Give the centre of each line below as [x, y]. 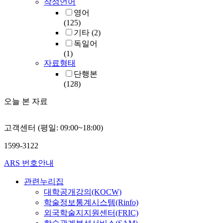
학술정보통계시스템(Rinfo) [91, 203]
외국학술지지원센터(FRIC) [91, 213]
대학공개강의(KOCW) [83, 192]
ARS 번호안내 [29, 163]
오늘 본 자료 [26, 102]
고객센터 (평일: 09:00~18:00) [54, 128]
